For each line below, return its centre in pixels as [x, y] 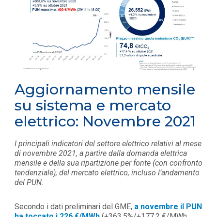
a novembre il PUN [168, 207]
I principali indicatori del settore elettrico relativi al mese [108, 144]
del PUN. [29, 183]
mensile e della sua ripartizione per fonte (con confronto [108, 163]
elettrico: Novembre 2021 [105, 122]
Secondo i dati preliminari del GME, [73, 207]
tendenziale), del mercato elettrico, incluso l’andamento [107, 173]
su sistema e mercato [93, 106]
